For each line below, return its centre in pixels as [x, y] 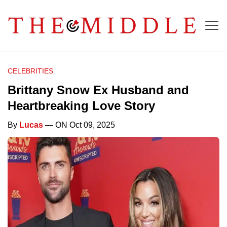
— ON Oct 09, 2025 [79, 125]
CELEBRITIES [30, 71]
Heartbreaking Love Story [81, 106]
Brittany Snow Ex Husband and [98, 90]
